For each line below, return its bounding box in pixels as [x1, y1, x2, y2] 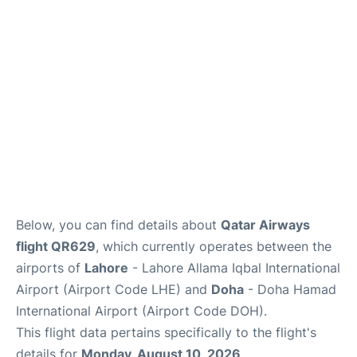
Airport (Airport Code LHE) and [16, 280, 211, 297]
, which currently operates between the [96, 237, 331, 254]
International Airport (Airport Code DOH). [16, 302, 267, 319]
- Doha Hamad [244, 280, 336, 297]
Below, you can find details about [16, 216, 221, 233]
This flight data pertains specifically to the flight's [16, 324, 316, 340]
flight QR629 [16, 237, 96, 254]
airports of [16, 259, 84, 276]
